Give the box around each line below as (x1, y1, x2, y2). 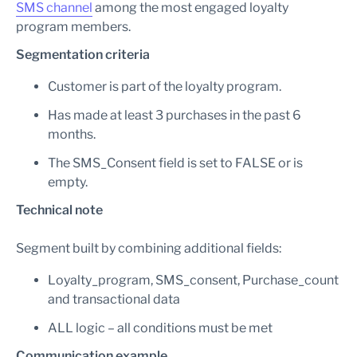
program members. (16, 19, 131, 34)
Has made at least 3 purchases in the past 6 (48, 108, 301, 123)
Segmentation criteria (16, 47, 150, 62)
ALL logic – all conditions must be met (48, 320, 273, 335)
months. (48, 127, 96, 142)
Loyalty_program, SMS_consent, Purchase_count (48, 273, 339, 288)
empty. (48, 175, 88, 190)
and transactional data (48, 292, 180, 307)
